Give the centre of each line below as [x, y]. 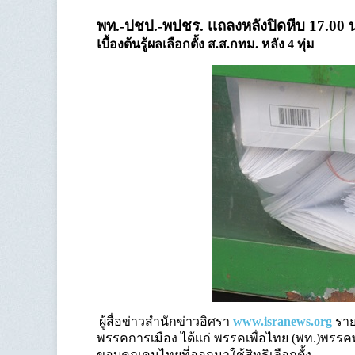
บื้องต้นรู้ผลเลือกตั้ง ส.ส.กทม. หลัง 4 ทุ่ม [208, 44]
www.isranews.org [282, 321]
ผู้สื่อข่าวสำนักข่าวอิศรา [166, 321]
